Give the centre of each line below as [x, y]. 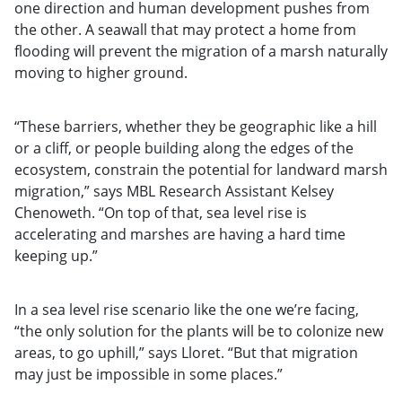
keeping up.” [56, 255]
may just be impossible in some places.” [149, 374]
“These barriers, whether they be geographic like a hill [196, 126]
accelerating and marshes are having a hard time [180, 234]
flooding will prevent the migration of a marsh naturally [201, 51]
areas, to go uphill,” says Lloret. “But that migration [186, 352]
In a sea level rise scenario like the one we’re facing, [187, 309]
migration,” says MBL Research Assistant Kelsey [174, 191]
